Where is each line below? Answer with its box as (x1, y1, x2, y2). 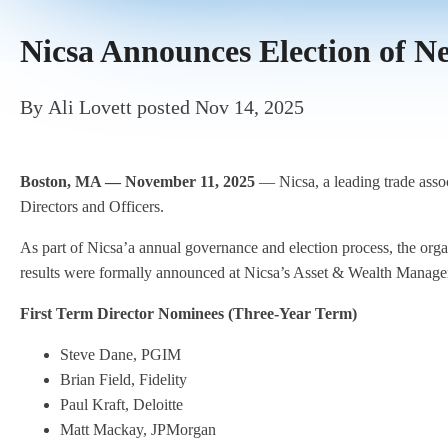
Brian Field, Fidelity (60, 371, 187, 388)
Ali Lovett (48, 96, 132, 118)
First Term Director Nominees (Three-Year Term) (20, 305, 357, 322)
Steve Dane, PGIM (60, 346, 181, 363)
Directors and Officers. (20, 198, 164, 215)
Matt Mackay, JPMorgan (60, 421, 216, 438)
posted (132, 96, 195, 118)
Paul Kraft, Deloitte (60, 396, 183, 413)
